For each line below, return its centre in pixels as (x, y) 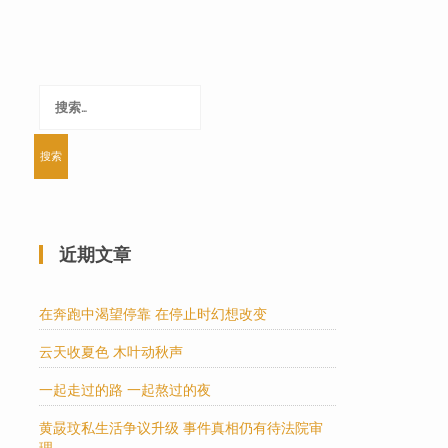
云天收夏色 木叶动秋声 (111, 352)
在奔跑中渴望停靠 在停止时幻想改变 (153, 314)
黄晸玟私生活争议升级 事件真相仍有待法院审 (181, 428)
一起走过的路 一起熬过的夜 (125, 390)
